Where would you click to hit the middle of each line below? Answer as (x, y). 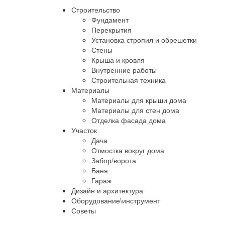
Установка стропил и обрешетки (144, 40)
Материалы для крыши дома (139, 100)
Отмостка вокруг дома (128, 150)
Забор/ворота (114, 160)
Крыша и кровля (118, 60)
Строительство (96, 10)
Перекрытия (111, 30)
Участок (84, 130)
